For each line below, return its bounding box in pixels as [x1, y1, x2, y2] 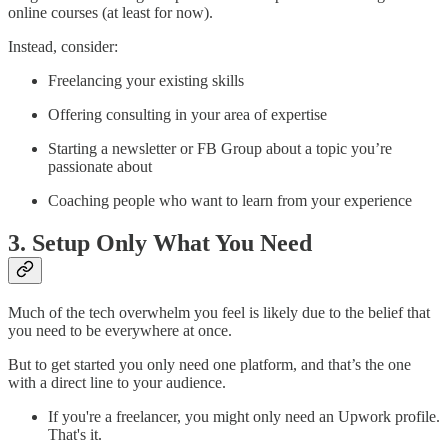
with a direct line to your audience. [8, 373, 226, 391]
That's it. [48, 425, 102, 443]
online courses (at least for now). [8, 3, 213, 21]
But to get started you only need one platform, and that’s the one [8, 355, 411, 373]
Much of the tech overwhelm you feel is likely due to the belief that [8, 303, 430, 321]
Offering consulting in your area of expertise [48, 105, 327, 123]
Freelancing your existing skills [48, 71, 244, 89]
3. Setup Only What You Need [8, 229, 312, 256]
